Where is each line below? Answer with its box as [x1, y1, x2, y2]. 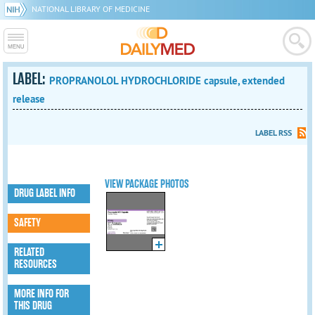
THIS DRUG [14, 299, 53, 313]
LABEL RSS [255, 127, 292, 139]
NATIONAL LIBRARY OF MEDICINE [32, 4, 150, 14]
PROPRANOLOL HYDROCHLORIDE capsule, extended [49, 74, 285, 87]
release [13, 92, 46, 105]
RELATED [14, 245, 45, 259]
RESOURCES [14, 257, 58, 271]
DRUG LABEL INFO [14, 186, 76, 200]
